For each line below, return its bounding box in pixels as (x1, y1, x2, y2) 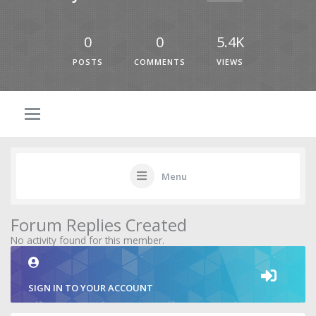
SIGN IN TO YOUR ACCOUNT (28, 281, 153, 294)
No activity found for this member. (11, 233, 164, 247)
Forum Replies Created (11, 214, 187, 236)
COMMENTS (133, 56, 186, 67)
